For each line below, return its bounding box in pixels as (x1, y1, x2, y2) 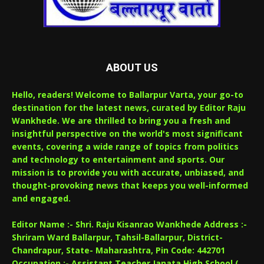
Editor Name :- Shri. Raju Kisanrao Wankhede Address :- (12, 218, 247, 230)
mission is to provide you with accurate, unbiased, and (12, 166, 244, 178)
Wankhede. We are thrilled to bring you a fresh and (12, 114, 230, 126)
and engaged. (12, 192, 71, 204)
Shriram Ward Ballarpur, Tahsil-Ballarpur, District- (12, 231, 223, 243)
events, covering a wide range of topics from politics (12, 140, 239, 152)
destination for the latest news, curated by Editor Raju (12, 101, 246, 113)
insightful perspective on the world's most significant (12, 127, 243, 139)
